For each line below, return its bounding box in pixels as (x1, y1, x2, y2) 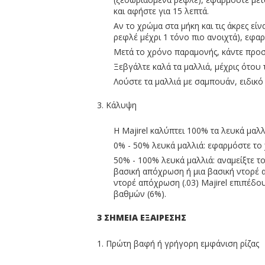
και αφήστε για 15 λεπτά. (114, 5, 209, 17)
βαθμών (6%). (114, 188, 166, 199)
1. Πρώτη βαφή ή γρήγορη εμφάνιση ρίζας (97, 238, 259, 249)
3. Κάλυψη (97, 99, 137, 111)
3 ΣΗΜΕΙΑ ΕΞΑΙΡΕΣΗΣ (97, 212, 186, 223)
